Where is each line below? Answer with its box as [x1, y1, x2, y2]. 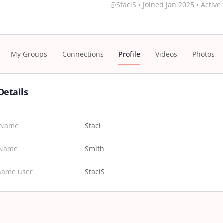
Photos [192, 49, 215, 59]
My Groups [11, 49, 47, 59]
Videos [155, 49, 177, 59]
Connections [62, 49, 104, 59]
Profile [118, 49, 140, 59]
